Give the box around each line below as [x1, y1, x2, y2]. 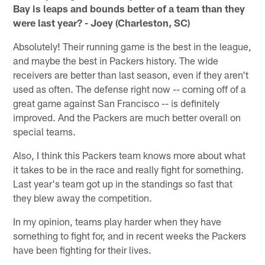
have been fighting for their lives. [13, 243, 152, 256]
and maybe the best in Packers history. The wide [13, 54, 219, 66]
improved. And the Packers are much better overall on [13, 111, 241, 123]
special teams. [13, 125, 76, 137]
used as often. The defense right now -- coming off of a [13, 82, 247, 95]
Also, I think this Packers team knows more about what [13, 148, 246, 161]
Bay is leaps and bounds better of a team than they [13, 2, 245, 14]
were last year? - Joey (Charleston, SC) [13, 16, 190, 28]
